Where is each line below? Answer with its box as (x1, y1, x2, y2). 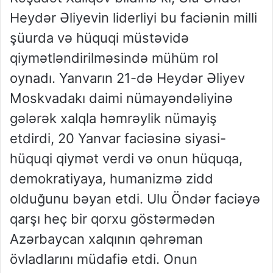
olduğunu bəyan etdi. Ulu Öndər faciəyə (10, 191, 260, 207)
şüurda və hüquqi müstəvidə (10, 30, 189, 46)
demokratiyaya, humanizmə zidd (10, 171, 213, 187)
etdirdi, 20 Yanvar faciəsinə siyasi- (10, 130, 226, 147)
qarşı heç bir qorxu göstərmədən (10, 211, 215, 227)
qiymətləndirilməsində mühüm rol (10, 50, 218, 66)
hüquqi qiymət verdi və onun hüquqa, (10, 151, 243, 167)
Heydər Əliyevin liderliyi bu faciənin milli (10, 10, 257, 26)
